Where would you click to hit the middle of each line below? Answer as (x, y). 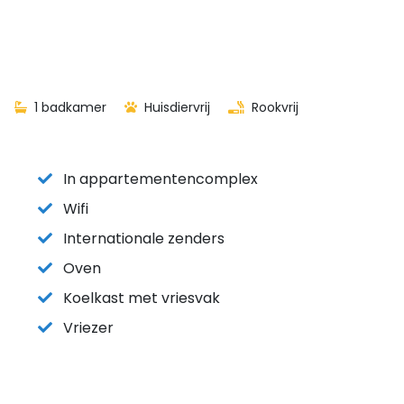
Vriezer (88, 328)
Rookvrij (273, 107)
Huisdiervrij (175, 107)
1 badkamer (69, 107)
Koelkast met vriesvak (142, 298)
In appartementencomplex (161, 179)
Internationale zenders (144, 239)
